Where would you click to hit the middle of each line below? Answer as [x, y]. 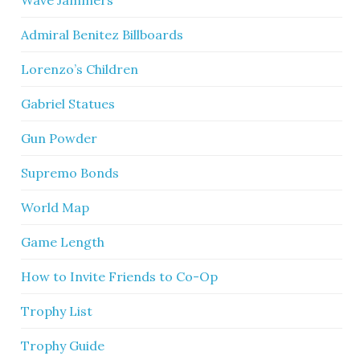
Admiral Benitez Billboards [102, 35]
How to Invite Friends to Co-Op [120, 276]
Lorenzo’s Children [80, 69]
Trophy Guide [63, 346]
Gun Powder [59, 138]
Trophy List [57, 311]
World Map [55, 207]
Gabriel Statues [68, 104]
